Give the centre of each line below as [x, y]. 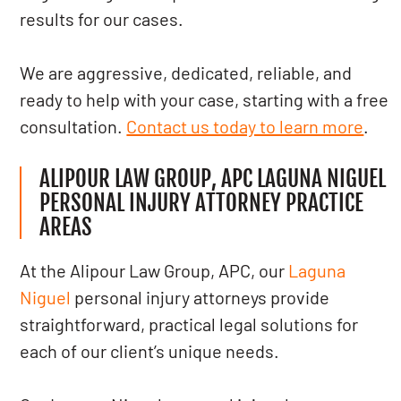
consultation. [73, 126]
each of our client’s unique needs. [150, 351]
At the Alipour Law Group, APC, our [154, 270]
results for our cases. [102, 19]
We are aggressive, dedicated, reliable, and [186, 73]
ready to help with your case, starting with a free [205, 99]
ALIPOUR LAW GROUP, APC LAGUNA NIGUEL [213, 179]
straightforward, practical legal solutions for [189, 324]
